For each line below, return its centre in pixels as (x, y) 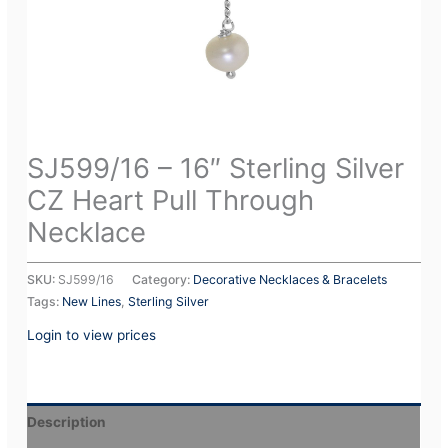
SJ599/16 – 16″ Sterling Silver (216, 168)
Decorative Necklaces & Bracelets (290, 280)
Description (67, 421)
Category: (163, 280)
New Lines (92, 302)
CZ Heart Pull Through (171, 200)
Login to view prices (92, 335)
